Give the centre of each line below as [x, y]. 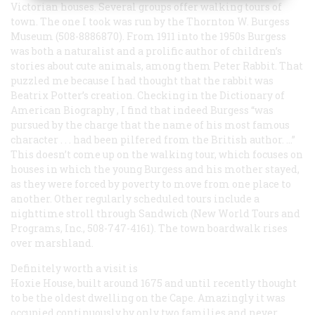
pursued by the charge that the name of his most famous [150, 124]
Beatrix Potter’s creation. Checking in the [115, 95]
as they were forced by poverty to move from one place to [151, 184]
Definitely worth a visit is [74, 268]
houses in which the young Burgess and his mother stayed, [155, 169]
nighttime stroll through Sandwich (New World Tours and [155, 213]
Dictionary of [252, 95]
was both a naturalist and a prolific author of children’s [146, 51]
